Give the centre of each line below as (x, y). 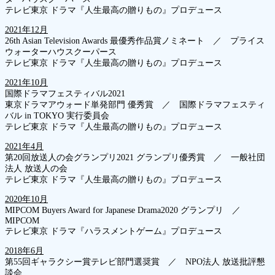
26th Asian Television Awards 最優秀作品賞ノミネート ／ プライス (135, 41)
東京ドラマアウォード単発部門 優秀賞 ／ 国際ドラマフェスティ (135, 105)
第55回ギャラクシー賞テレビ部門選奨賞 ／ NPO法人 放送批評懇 (135, 262)
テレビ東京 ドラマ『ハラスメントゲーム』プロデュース (114, 231)
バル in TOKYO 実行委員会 (58, 116)
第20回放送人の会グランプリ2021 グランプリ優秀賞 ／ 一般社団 (135, 158)
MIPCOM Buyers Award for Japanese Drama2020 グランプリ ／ (127, 211)
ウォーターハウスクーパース (62, 52)
